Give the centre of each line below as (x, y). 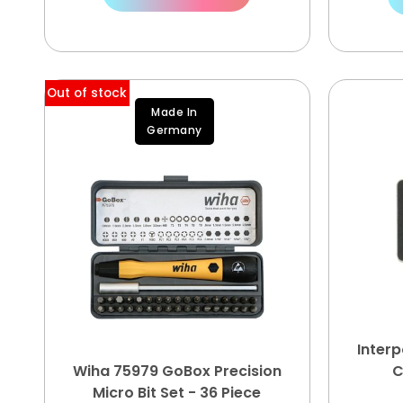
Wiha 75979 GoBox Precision (177, 371)
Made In (175, 112)
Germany (175, 130)
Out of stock (87, 93)
